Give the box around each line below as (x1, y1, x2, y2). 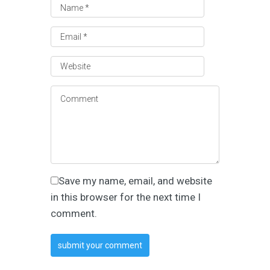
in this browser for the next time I (51, 190, 201, 203)
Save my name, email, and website (58, 174, 212, 187)
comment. (51, 207, 97, 219)
